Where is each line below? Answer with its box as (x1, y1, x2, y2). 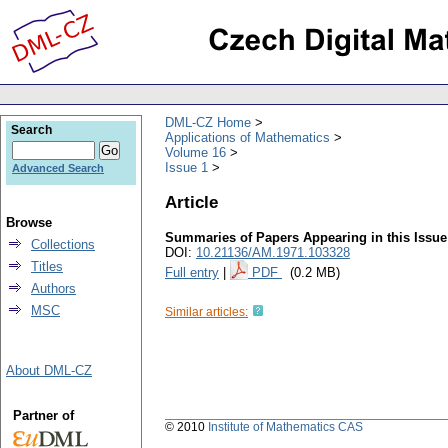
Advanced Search (12, 162, 104, 174)
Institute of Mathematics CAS (208, 420, 363, 435)
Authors (31, 281, 76, 296)
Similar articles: (165, 305, 248, 320)
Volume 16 (165, 144, 226, 160)
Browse (6, 215, 52, 230)
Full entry (165, 265, 219, 281)
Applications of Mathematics (165, 129, 330, 145)
